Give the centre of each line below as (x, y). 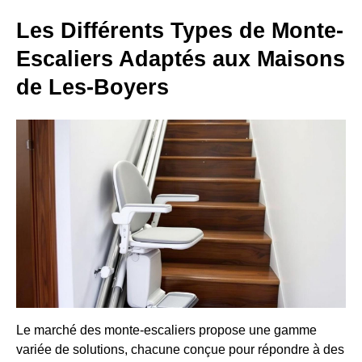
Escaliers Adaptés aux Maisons (181, 59)
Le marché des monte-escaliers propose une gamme (166, 330)
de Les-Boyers (93, 87)
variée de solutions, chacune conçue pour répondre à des (180, 350)
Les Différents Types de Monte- (180, 30)
